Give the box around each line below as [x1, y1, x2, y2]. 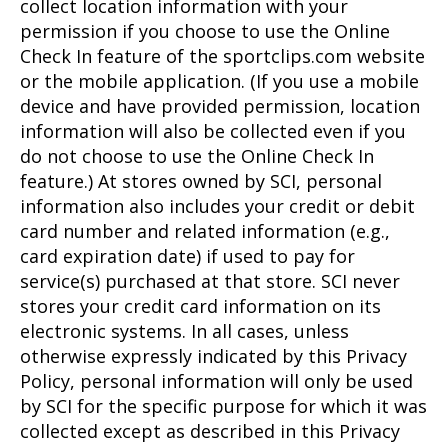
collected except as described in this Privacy [20, 418, 400, 443]
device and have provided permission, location [20, 93, 420, 118]
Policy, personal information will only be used [20, 368, 413, 393]
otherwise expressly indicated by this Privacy [20, 343, 407, 368]
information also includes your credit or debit [20, 193, 415, 218]
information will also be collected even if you [20, 118, 406, 143]
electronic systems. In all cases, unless [20, 318, 349, 343]
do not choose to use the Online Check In [20, 143, 374, 168]
